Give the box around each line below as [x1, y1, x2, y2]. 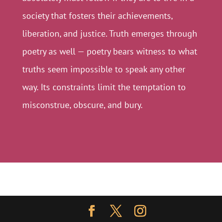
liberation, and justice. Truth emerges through [22, 28, 197, 39]
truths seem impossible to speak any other [22, 63, 185, 75]
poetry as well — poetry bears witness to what [22, 46, 197, 57]
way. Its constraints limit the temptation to [22, 81, 186, 93]
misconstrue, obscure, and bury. [22, 99, 143, 111]
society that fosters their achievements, [22, 10, 172, 21]
